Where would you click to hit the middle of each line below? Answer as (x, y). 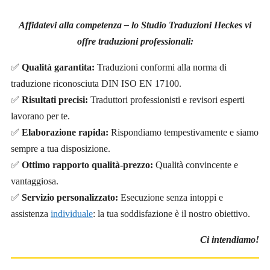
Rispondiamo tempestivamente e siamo (184, 133)
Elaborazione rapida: (65, 133)
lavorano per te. (40, 116)
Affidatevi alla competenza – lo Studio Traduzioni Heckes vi (135, 25)
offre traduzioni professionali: (135, 42)
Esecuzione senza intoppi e (171, 198)
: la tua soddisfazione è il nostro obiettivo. (171, 214)
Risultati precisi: (55, 100)
